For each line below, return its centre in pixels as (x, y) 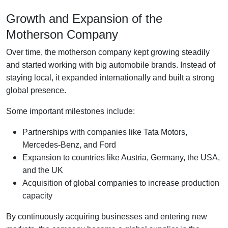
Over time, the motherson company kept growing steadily (108, 52)
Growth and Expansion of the (84, 18)
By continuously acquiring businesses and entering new (107, 216)
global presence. (36, 90)
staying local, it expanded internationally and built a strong (110, 77)
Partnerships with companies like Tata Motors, (105, 132)
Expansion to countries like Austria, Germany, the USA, (121, 157)
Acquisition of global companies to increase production (121, 183)
